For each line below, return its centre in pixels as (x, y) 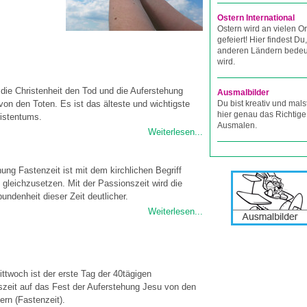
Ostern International (256, 18)
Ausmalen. (237, 125)
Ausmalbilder (243, 93)
